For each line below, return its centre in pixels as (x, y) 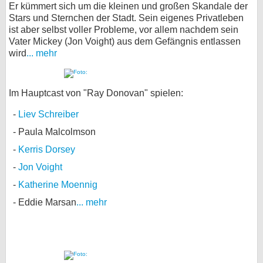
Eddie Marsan (47, 202)
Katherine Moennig (58, 184)
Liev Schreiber (48, 114)
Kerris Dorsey (47, 149)
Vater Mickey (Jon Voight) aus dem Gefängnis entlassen (125, 41)
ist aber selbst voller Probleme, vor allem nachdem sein (124, 29)
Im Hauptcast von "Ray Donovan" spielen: (96, 93)
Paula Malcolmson (57, 131)
